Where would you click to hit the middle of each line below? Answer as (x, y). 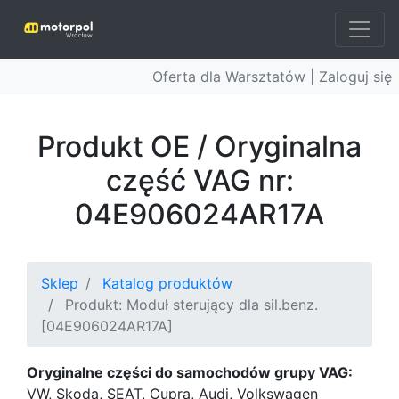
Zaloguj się (355, 77)
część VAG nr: (199, 180)
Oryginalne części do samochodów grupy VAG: (190, 372)
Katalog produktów (167, 283)
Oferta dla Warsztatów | (236, 77)
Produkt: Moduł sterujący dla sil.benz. (191, 305)
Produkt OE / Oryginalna (199, 147)
